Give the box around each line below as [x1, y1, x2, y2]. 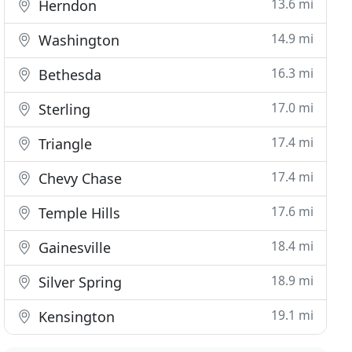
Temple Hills [35, 203, 121, 222]
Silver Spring [35, 273, 123, 291]
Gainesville [35, 238, 112, 257]
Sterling [35, 100, 91, 119]
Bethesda [35, 65, 102, 84]
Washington [35, 31, 120, 49]
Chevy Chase [35, 169, 123, 188]
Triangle [35, 134, 93, 153]
